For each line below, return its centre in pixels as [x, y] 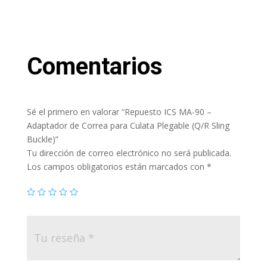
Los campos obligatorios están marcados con [117, 166]
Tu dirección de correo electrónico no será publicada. [129, 153]
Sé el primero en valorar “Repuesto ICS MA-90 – [119, 111]
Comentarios [94, 66]
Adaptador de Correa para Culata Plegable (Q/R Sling [128, 125]
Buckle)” [42, 139]
